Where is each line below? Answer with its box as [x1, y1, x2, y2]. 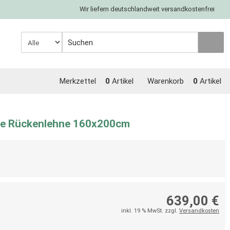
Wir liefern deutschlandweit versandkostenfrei [80, 5, 215, 13]
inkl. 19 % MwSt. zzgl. [121, 207, 179, 214]
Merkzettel [59, 76, 96, 86]
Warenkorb [147, 76, 184, 86]
